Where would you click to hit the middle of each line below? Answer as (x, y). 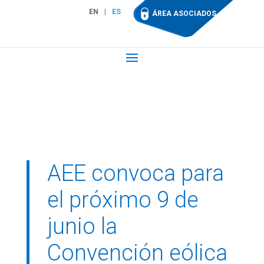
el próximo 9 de (123, 200)
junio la (82, 226)
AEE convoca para (135, 173)
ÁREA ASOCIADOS (184, 14)
